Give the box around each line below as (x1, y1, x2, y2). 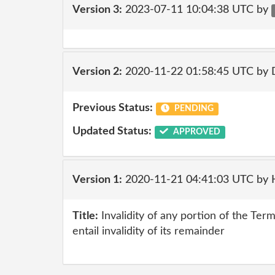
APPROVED (171, 127, 220, 136)
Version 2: (72, 66, 122, 77)
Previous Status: (72, 103, 153, 114)
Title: (72, 211, 98, 222)
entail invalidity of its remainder (72, 226, 225, 237)
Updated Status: (72, 125, 152, 137)
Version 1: (72, 174, 122, 185)
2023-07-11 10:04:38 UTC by (122, 4, 271, 15)
